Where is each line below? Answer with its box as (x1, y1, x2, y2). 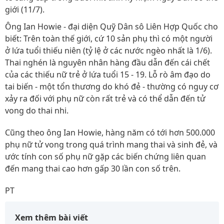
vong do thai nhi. (5, 105, 68, 116)
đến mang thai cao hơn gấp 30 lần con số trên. (5, 163, 180, 174)
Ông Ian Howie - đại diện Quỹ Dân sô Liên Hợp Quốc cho (5, 21, 218, 32)
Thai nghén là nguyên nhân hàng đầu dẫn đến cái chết (5, 57, 210, 68)
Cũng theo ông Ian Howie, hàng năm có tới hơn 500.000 (5, 127, 215, 138)
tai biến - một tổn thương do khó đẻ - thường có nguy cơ (5, 81, 218, 92)
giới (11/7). (5, 4, 44, 15)
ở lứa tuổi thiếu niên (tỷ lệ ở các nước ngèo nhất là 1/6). (5, 45, 212, 56)
